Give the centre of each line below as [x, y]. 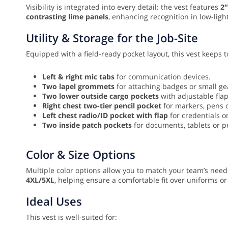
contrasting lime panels [67, 17]
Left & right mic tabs [78, 77]
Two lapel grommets [78, 87]
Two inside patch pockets [87, 125]
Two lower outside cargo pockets [101, 96]
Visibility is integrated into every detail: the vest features [123, 7]
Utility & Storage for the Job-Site [112, 38]
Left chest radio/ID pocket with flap [105, 116]
